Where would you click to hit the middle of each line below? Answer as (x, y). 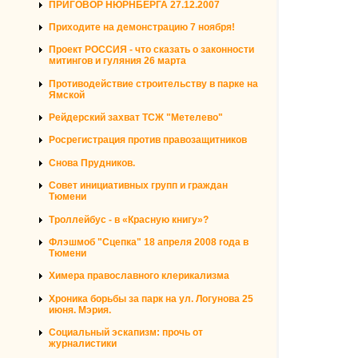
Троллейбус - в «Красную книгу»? (129, 219)
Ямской (67, 95)
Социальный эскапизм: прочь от (126, 333)
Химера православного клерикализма (139, 276)
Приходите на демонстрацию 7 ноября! (142, 27)
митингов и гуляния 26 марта (117, 61)
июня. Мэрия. (80, 310)
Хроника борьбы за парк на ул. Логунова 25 (151, 298)
